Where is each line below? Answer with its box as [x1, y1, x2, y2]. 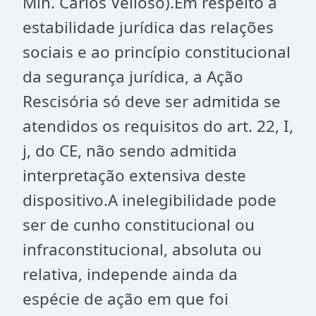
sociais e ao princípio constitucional [23, 41, 291, 63]
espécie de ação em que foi [23, 288, 229, 310]
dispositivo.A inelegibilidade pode [23, 189, 276, 211]
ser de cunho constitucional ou [23, 214, 255, 236]
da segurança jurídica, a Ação [23, 66, 243, 87]
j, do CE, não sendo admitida [23, 140, 237, 162]
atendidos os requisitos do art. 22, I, [23, 115, 293, 137]
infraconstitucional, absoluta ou [23, 238, 262, 260]
